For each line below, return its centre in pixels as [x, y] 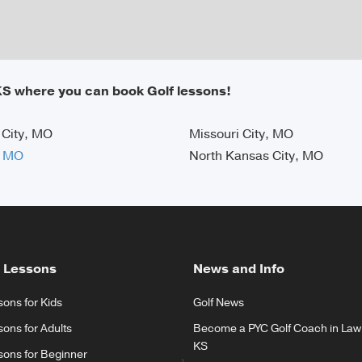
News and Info [239, 269]
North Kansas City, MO [256, 156]
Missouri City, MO [241, 134]
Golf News [219, 303]
